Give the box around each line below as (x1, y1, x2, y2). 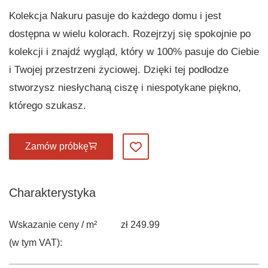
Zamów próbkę (25, 141, 89, 151)
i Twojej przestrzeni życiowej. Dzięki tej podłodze (9, 63, 229, 75)
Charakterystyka (9, 186, 96, 199)
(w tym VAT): (9, 237, 62, 248)
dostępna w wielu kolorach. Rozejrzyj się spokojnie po (9, 28, 251, 39)
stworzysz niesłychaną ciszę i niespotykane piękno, (9, 81, 241, 93)
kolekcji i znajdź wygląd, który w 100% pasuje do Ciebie (9, 45, 259, 57)
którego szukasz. (9, 99, 86, 111)
